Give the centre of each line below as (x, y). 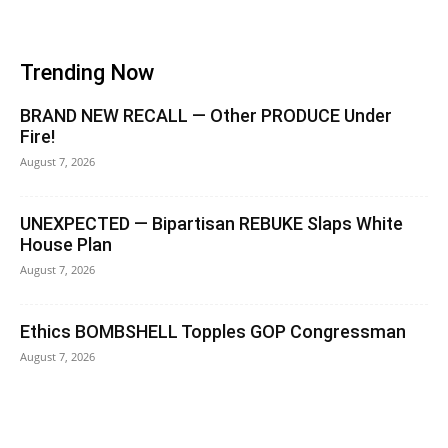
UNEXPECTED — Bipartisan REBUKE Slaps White (211, 223)
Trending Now (87, 72)
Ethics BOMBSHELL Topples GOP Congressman (213, 331)
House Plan (66, 244)
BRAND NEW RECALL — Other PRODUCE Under (206, 115)
